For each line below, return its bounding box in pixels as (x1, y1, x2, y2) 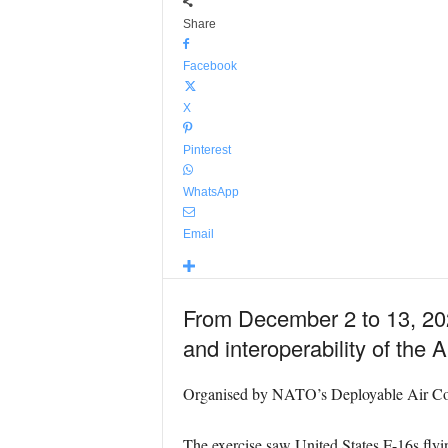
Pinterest (182, 143, 231, 157)
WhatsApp (182, 185, 239, 199)
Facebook (182, 59, 237, 73)
